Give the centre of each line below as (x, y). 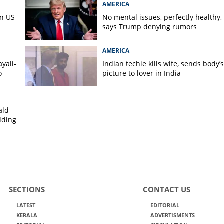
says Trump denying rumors (150, 27)
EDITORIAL (165, 205)
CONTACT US (166, 189)
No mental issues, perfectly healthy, (162, 17)
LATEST (26, 205)
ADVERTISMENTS (172, 215)
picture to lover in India (141, 73)
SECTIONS (27, 189)
